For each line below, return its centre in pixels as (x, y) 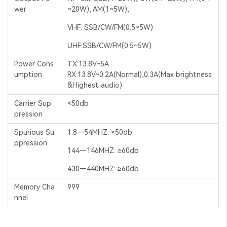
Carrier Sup (33, 103)
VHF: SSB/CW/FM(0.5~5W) (110, 27)
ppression (31, 143)
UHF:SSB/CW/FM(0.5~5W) (109, 45)
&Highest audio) (95, 85)
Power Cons (34, 64)
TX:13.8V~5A (88, 64)
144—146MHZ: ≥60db (104, 150)
